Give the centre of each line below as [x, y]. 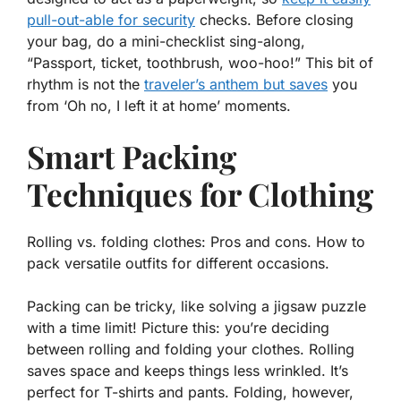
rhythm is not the [85, 85]
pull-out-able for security [111, 20]
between [58, 350]
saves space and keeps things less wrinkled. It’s [188, 371]
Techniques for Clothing [200, 194]
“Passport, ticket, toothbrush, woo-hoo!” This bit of [200, 63]
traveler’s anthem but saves [236, 85]
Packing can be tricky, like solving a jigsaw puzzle [196, 307]
